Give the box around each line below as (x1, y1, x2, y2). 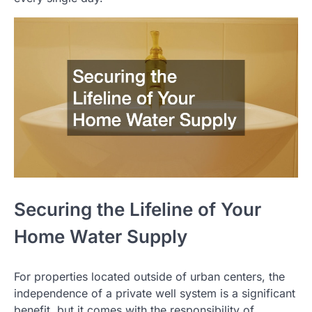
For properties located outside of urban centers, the (14, 269, 285, 283)
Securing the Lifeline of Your (14, 198, 261, 220)
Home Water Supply (14, 225, 187, 247)
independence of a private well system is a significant (14, 286, 295, 300)
